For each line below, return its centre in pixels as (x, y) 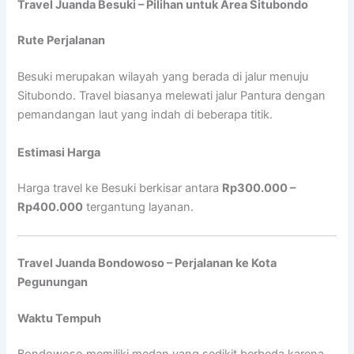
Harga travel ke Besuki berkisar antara (120, 188)
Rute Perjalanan (62, 41)
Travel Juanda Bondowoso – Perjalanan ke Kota (147, 263)
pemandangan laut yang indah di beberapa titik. (145, 115)
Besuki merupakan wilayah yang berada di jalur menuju (163, 77)
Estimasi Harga (59, 152)
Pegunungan (53, 282)
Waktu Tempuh (60, 318)
